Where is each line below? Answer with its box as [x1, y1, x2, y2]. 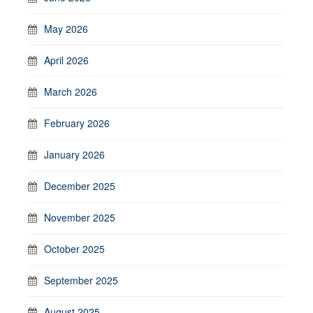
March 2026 [44, 84, 97, 99]
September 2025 [44, 272, 118, 287]
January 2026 [44, 147, 105, 161]
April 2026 [44, 52, 89, 67]
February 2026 [44, 115, 110, 130]
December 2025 [44, 178, 115, 193]
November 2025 [44, 210, 115, 224]
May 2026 [44, 21, 88, 36]
